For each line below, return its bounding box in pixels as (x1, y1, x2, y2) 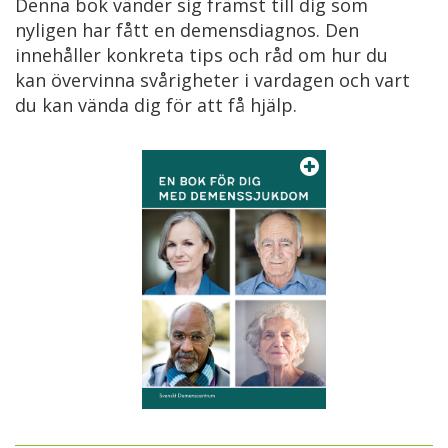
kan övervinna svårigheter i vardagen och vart (15, 67, 410, 92)
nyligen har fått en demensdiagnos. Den (15, 17, 359, 42)
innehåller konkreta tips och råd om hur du (15, 42, 388, 67)
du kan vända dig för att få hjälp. (15, 92, 297, 117)
